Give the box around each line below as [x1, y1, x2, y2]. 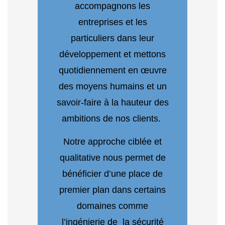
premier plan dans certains [59, 185, 166, 195]
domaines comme [77, 201, 148, 211]
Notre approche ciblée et [63, 137, 162, 147]
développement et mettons [59, 49, 166, 59]
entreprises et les [78, 17, 147, 27]
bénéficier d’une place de [62, 169, 163, 179]
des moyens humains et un [58, 81, 167, 91]
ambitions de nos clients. [62, 113, 163, 124]
